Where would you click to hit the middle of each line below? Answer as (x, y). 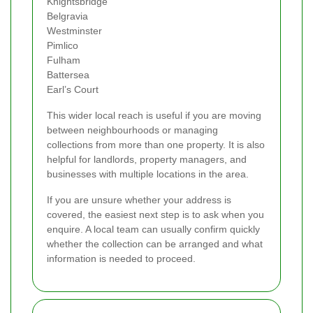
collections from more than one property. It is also (156, 145)
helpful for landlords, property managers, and (147, 160)
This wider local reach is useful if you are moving (154, 116)
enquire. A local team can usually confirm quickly (153, 230)
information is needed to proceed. (121, 259)
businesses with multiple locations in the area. (148, 174)
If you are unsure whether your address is (139, 200)
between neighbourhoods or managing (132, 130)
